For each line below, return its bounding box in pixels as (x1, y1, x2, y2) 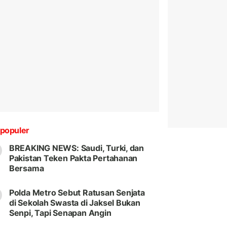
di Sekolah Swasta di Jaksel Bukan (9, 198, 140, 208)
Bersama (9, 163, 44, 174)
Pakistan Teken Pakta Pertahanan (9, 153, 138, 164)
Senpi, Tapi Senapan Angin (9, 208, 111, 218)
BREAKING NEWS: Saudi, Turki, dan (9, 143, 144, 154)
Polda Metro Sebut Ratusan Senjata (9, 187, 145, 198)
